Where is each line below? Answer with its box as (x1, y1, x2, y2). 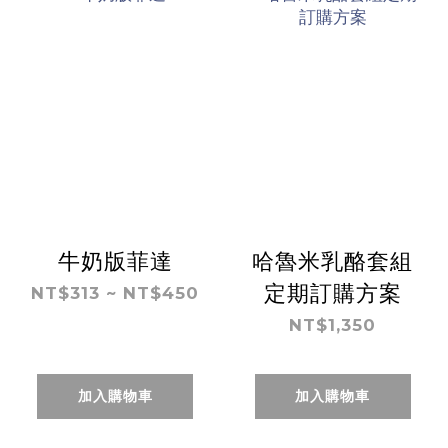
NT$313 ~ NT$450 (31, 282, 200, 303)
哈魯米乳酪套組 (252, 247, 414, 274)
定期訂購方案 (263, 279, 402, 306)
